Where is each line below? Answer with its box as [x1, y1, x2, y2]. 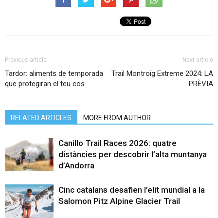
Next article [182, 56, 213, 63]
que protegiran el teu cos [5, 79, 85, 88]
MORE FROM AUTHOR [83, 113, 151, 122]
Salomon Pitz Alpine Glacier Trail [58, 196, 180, 206]
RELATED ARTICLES [11, 113, 72, 122]
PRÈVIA [189, 79, 213, 88]
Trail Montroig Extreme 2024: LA [111, 69, 213, 78]
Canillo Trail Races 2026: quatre [58, 138, 177, 148]
